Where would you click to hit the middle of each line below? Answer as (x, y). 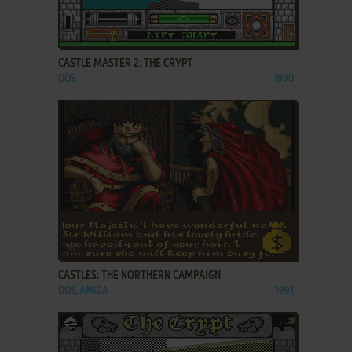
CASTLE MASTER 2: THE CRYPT (125, 63)
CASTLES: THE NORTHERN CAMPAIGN (139, 275)
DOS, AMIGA (83, 291)
